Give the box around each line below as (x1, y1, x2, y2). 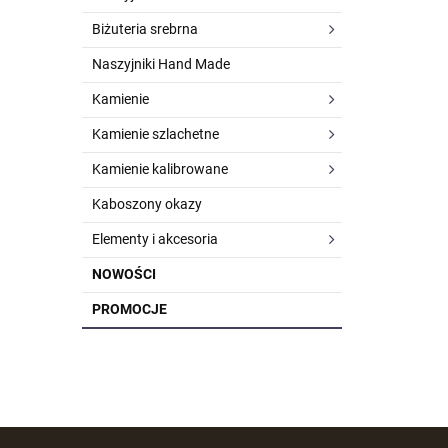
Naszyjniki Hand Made (92, 56, 230, 72)
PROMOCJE (92, 301, 167, 317)
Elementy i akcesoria (92, 231, 218, 247)
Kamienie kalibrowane (92, 161, 228, 177)
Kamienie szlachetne (92, 126, 219, 142)
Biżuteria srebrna (92, 21, 198, 37)
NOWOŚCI (92, 266, 156, 282)
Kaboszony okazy (92, 196, 202, 212)
